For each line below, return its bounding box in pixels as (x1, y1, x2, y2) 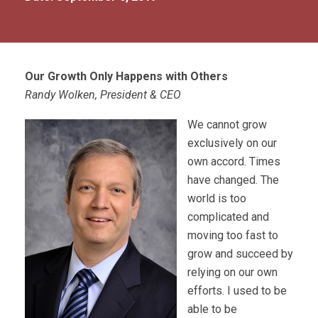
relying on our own (187, 265, 278, 279)
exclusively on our (187, 136, 277, 150)
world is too (187, 192, 246, 205)
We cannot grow (187, 118, 267, 131)
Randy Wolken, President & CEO (25, 88, 181, 102)
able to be (187, 302, 237, 316)
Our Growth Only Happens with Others (25, 70, 228, 83)
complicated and (187, 210, 269, 224)
